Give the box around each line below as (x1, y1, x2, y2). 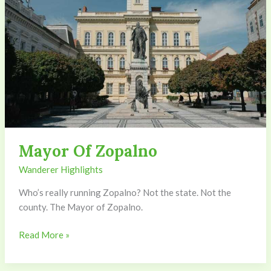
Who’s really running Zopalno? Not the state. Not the (18, 186, 231, 198)
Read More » (18, 229, 70, 241)
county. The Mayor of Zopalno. (18, 201, 143, 212)
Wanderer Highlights (18, 163, 103, 175)
